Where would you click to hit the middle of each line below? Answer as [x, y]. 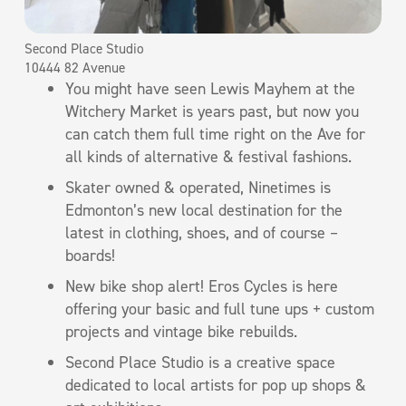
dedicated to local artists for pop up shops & [216, 385]
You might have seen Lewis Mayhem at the [210, 88]
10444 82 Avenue [75, 68]
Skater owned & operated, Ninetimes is [198, 187]
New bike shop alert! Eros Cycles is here [202, 286]
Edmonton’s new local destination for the [204, 210]
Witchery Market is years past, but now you [212, 111]
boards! [90, 255]
